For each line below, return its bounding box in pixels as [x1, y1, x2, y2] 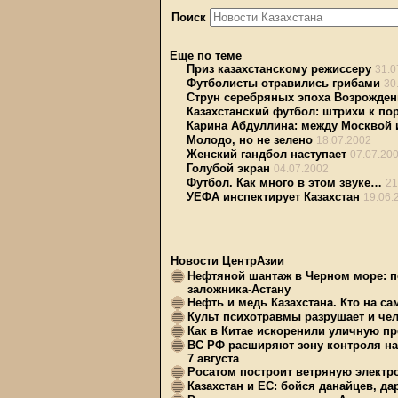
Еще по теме [170, 49, 242, 62]
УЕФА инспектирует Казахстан [187, 190, 360, 203]
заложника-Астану [187, 283, 291, 296]
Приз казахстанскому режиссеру [187, 62, 371, 76]
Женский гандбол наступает [187, 147, 346, 161]
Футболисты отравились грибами [187, 76, 380, 90]
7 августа [187, 352, 239, 365]
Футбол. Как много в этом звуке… [187, 176, 382, 189]
